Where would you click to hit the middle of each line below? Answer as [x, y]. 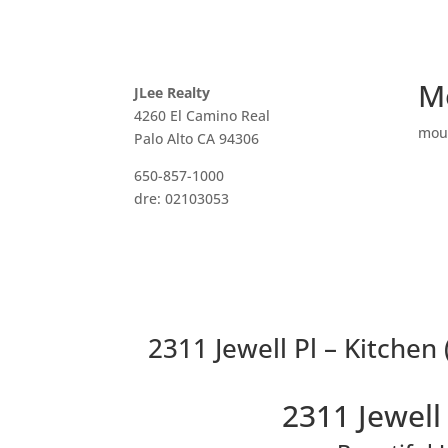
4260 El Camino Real [202, 115]
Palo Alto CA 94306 [197, 138]
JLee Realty [172, 92]
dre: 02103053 [182, 198]
